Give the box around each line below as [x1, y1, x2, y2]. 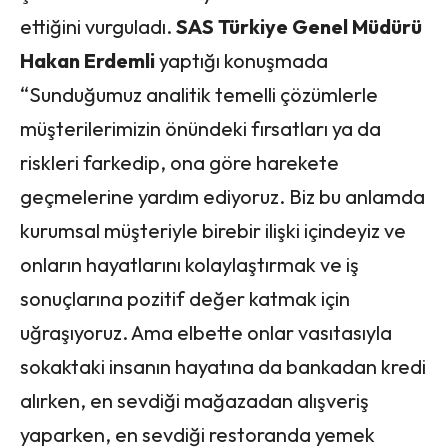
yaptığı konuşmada [155, 47, 328, 73]
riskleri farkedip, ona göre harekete [20, 149, 339, 175]
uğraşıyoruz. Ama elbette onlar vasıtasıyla [20, 319, 392, 345]
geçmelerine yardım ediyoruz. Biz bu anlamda [20, 183, 425, 209]
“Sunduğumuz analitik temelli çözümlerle [20, 81, 378, 107]
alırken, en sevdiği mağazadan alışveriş [20, 387, 369, 413]
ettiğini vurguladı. [20, 13, 176, 39]
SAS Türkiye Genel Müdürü [176, 13, 422, 39]
